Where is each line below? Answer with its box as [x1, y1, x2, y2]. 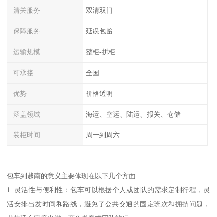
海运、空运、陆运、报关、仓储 [85, 110, 181, 118]
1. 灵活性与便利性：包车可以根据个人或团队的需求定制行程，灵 [7, 186, 210, 194]
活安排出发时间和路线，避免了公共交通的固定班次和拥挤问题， [7, 200, 210, 208]
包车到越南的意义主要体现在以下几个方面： [7, 171, 143, 180]
